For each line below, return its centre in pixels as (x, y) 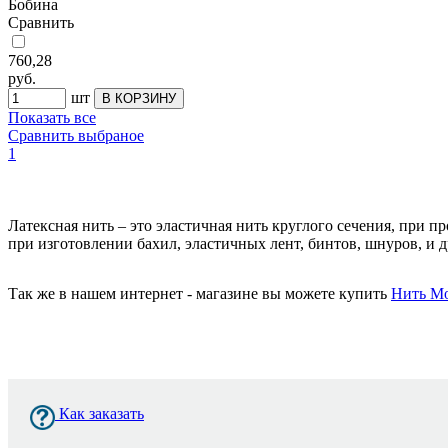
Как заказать (99, 413)
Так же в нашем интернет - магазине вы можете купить (199, 293)
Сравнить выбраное (76, 135)
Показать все (52, 117)
